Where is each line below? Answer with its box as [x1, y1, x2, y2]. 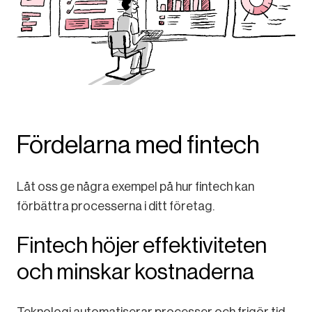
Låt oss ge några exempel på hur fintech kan [17, 179, 254, 194]
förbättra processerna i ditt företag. [17, 198, 214, 213]
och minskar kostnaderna [17, 258, 254, 284]
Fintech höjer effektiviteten [17, 232, 267, 258]
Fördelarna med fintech [17, 130, 260, 159]
